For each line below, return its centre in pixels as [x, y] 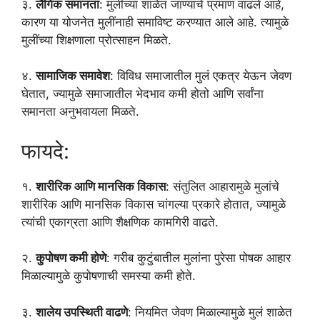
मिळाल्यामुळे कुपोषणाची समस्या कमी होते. [109, 276]
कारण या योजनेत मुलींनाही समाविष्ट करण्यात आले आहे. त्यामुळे [155, 22]
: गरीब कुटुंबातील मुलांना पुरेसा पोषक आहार [199, 258]
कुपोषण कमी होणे [71, 258]
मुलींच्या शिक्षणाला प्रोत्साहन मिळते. [96, 40]
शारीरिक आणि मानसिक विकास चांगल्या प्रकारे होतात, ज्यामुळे [154, 204]
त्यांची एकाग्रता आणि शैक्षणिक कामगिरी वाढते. [120, 222]
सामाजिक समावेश [73, 76]
